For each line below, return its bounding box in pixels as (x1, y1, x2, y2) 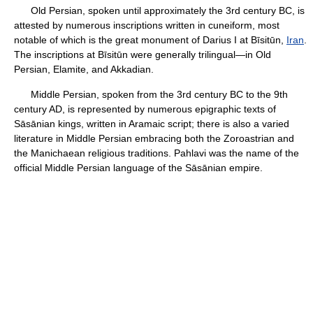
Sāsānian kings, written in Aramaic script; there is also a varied (14, 118, 289, 129)
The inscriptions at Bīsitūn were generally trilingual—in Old (14, 49, 271, 60)
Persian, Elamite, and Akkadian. (14, 64, 154, 75)
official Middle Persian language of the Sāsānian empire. (14, 162, 263, 173)
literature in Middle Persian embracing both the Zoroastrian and (14, 133, 294, 144)
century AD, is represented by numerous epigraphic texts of (14, 103, 276, 115)
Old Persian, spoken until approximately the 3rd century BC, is (14, 5, 305, 16)
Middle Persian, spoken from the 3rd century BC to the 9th (14, 89, 288, 100)
